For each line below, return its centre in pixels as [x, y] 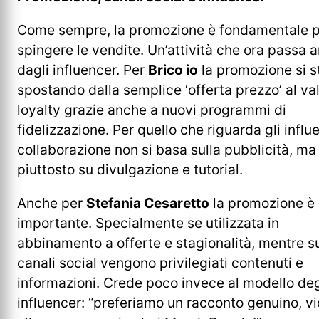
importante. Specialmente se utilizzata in [148, 223]
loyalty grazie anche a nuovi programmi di [152, 109]
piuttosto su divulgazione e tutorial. [130, 169]
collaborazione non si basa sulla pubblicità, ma [167, 149]
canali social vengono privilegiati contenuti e [160, 263]
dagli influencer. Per [83, 69]
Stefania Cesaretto [148, 203]
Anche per [52, 203]
